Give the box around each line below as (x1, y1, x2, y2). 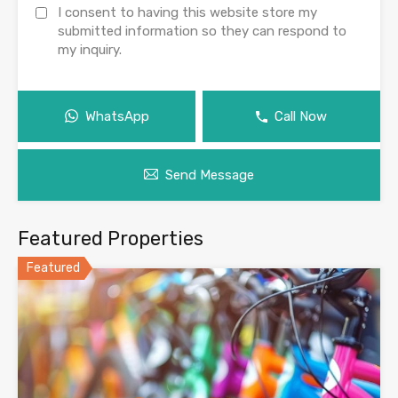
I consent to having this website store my (58, 4, 317, 20)
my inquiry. (58, 41, 122, 58)
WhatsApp (84, 107, 149, 124)
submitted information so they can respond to (58, 22, 346, 39)
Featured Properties (18, 226, 203, 251)
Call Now (275, 107, 327, 124)
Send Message (165, 166, 254, 183)
